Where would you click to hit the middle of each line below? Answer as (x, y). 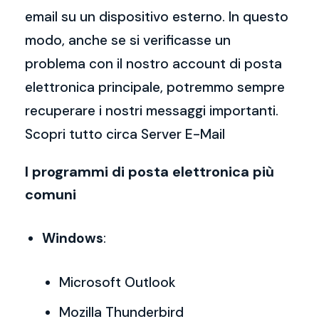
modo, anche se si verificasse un (128, 40)
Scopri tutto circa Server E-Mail (125, 134)
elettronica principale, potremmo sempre (155, 87)
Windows (73, 238)
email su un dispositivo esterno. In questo (157, 17)
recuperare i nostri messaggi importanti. (152, 111)
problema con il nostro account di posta (153, 64)
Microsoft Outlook (117, 282)
